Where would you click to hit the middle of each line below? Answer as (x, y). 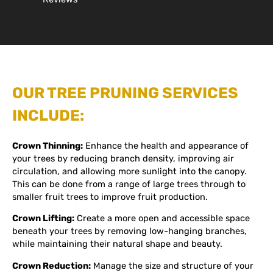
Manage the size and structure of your (172, 265)
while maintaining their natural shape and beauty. (117, 244)
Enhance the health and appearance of (166, 145)
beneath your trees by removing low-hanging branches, (129, 231)
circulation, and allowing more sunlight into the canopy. (129, 171)
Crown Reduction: (51, 265)
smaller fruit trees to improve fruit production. (110, 197)
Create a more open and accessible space (162, 218)
